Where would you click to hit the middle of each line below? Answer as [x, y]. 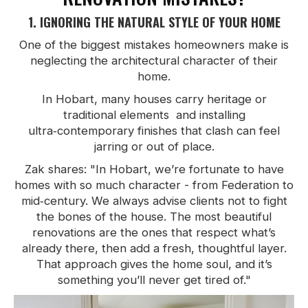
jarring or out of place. [154, 146]
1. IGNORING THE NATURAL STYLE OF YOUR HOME [154, 21]
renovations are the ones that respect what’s [154, 232]
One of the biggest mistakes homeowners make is [154, 44]
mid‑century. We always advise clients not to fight [154, 200]
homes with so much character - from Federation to [154, 185]
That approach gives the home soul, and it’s [154, 264]
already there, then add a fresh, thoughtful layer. [154, 248]
